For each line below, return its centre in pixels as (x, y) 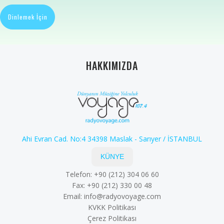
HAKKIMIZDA (112, 65)
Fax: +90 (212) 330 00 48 (112, 185)
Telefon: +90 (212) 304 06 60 (112, 174)
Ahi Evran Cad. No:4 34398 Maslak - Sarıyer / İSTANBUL (112, 139)
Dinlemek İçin (27, 17)
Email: (73, 196)
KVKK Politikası (112, 207)
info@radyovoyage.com (122, 196)
